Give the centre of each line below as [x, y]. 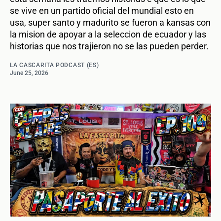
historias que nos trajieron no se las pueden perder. [109, 46]
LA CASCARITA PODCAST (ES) [55, 65]
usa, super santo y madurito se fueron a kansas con [110, 23]
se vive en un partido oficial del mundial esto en [102, 11]
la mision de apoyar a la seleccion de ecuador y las [108, 35]
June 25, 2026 [29, 73]
